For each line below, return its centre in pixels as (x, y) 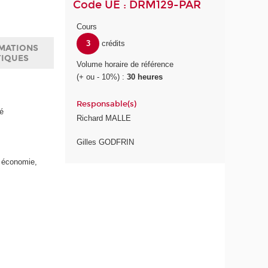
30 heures (145, 77)
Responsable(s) (107, 104)
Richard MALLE (104, 118)
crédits (113, 44)
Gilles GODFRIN (106, 142)
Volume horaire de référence (125, 65)
